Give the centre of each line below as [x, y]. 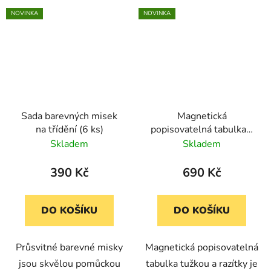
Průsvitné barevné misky [69, 247]
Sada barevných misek [69, 116]
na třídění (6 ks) [69, 129]
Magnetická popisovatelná [202, 247]
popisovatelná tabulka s [202, 129]
